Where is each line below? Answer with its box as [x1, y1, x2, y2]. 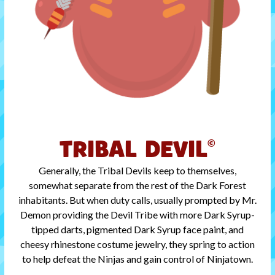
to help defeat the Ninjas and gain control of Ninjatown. [21, 252, 253, 265]
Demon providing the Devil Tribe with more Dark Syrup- [20, 208, 255, 220]
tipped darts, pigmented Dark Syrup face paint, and [31, 223, 244, 235]
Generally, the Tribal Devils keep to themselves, [38, 164, 236, 176]
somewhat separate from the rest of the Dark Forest [28, 179, 246, 191]
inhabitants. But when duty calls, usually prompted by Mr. [18, 193, 257, 206]
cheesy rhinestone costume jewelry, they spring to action [20, 238, 255, 250]
